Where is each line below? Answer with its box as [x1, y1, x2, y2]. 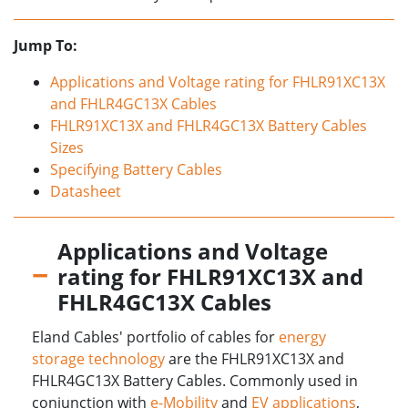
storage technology [32, 349, 165, 370]
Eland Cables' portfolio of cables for [32, 327, 279, 348]
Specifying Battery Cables [50, 159, 222, 180]
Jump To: [14, 36, 77, 56]
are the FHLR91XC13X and [165, 349, 344, 370]
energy [279, 327, 326, 348]
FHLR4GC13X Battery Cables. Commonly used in [32, 371, 358, 392]
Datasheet [50, 181, 121, 202]
